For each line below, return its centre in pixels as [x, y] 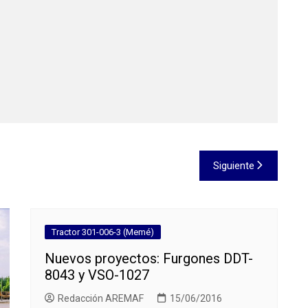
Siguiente [234, 166]
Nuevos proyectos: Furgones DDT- [149, 258]
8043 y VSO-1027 [97, 275]
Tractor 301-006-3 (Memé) [103, 232]
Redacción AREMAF [101, 298]
